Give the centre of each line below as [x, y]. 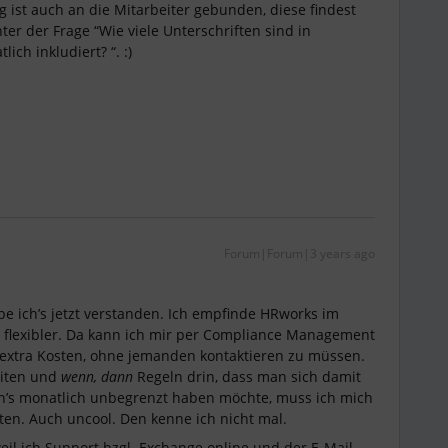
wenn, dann [97, 376]
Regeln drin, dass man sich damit [247, 376]
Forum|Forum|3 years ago [299, 253]
